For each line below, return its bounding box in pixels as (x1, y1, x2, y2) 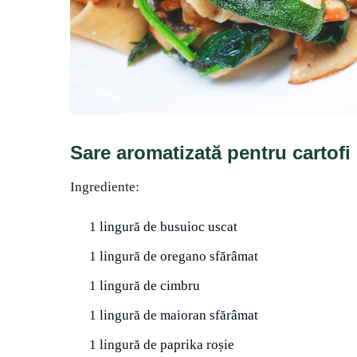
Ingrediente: (70, 179, 139, 195)
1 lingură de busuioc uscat (89, 219, 237, 235)
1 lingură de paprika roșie (89, 337, 234, 353)
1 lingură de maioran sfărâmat (89, 308, 258, 324)
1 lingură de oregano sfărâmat (89, 249, 258, 265)
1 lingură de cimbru (89, 278, 200, 294)
